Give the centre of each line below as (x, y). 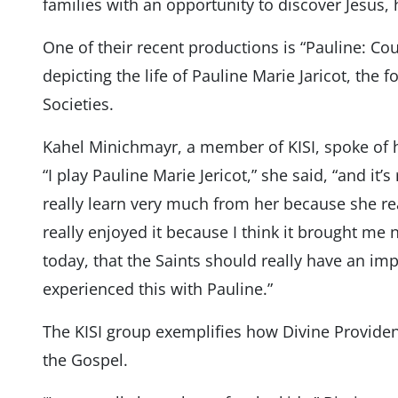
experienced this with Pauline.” (157, 289)
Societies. (78, 104)
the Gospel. (85, 360)
